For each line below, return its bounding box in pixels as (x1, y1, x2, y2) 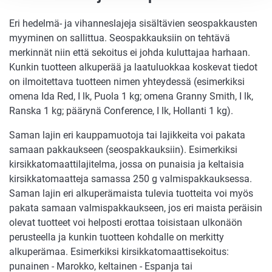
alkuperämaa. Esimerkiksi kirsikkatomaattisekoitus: (9, 245, 229, 257)
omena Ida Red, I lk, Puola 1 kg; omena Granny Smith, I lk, (9, 90, 253, 102)
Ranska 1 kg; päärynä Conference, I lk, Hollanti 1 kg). (9, 104, 233, 117)
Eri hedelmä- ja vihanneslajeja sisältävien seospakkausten (9, 17, 257, 29)
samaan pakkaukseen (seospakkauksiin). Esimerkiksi (9, 143, 237, 155)
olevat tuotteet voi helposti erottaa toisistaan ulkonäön (9, 216, 242, 228)
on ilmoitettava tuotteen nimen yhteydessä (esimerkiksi (9, 75, 245, 87)
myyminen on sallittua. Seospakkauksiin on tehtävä (9, 32, 230, 44)
